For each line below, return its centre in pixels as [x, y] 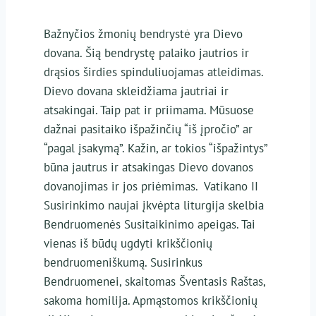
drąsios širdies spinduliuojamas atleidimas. [153, 72]
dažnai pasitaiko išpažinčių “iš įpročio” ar [148, 129]
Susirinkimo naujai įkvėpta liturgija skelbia [153, 205]
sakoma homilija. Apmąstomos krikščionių [150, 300]
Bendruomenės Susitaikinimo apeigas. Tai [149, 224]
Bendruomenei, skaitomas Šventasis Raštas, [154, 281]
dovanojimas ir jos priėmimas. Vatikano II [151, 186]
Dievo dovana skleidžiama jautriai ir [136, 91]
